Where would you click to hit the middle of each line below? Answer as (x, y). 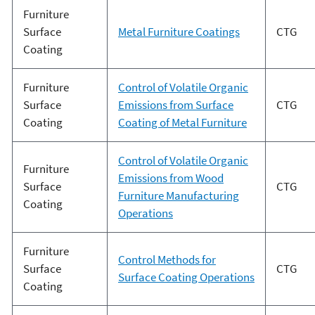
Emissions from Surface (175, 105)
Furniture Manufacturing (178, 196)
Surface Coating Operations (186, 277)
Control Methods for (167, 260)
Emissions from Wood (171, 178)
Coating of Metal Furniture (182, 123)
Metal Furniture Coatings (179, 32)
